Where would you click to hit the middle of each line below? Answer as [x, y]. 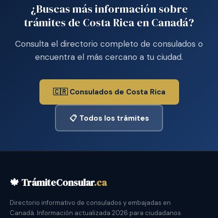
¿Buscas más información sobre [109, 9]
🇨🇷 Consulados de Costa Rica [109, 92]
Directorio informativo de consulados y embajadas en [90, 203]
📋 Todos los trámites [109, 118]
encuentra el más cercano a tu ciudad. [109, 57]
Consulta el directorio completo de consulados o [109, 44]
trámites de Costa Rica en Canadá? [109, 23]
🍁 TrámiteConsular [52, 183]
